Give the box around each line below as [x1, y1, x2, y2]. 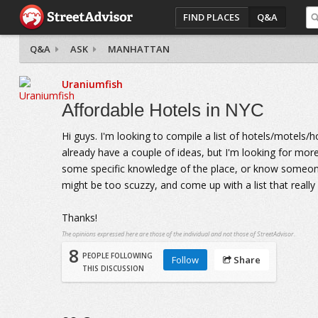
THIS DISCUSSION [82, 263, 144, 273]
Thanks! [61, 211, 97, 224]
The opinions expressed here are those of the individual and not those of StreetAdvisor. [61, 229, 295, 238]
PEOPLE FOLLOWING [82, 251, 153, 261]
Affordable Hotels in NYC [61, 99, 264, 121]
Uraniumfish [61, 77, 123, 91]
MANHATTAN [107, 43, 170, 55]
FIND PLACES [183, 11, 241, 23]
